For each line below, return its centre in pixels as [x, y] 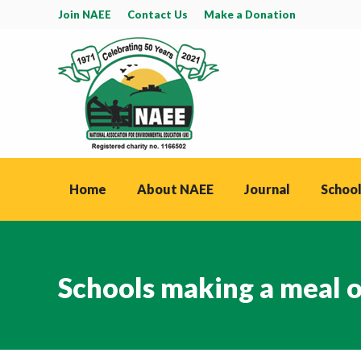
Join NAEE [85, 14]
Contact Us [158, 14]
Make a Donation [250, 14]
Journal [267, 189]
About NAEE [175, 189]
